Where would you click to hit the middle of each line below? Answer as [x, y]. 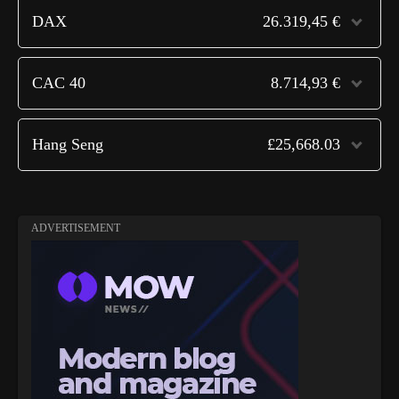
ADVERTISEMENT [76, 228]
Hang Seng [68, 144]
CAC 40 [59, 83]
